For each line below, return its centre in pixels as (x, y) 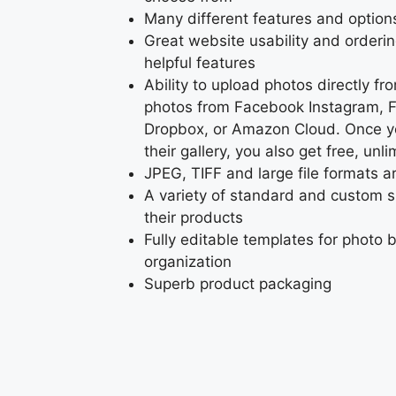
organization (188, 262)
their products (194, 218)
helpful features (200, 63)
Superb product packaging (238, 284)
